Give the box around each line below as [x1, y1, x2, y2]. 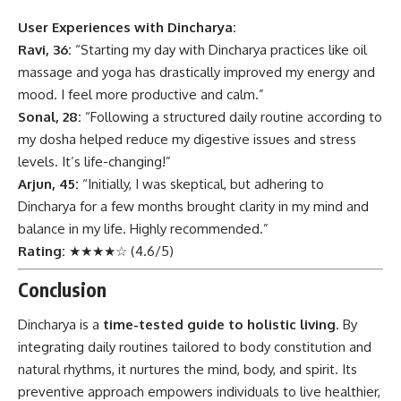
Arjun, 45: [18, 175, 79, 192]
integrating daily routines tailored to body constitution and [18, 338, 371, 355]
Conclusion [18, 277, 107, 302]
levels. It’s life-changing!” [18, 152, 171, 170]
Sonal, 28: [18, 107, 81, 125]
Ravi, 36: [18, 40, 72, 58]
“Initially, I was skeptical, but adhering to [79, 175, 324, 192]
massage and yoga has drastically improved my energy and [18, 63, 375, 81]
